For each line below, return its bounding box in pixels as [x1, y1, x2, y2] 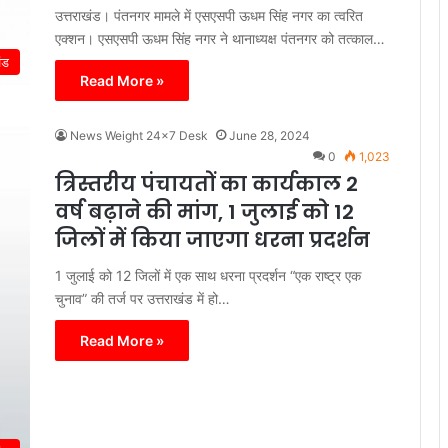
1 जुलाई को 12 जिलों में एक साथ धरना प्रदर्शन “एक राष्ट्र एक [55, 266, 361, 284]
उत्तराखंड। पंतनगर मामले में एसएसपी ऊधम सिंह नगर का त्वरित [55, 6, 363, 24]
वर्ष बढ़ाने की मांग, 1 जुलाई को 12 [55, 197, 354, 226]
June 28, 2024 [229, 127, 310, 143]
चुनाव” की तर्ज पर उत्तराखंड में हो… [55, 289, 230, 307]
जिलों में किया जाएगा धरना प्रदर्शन [55, 225, 375, 254]
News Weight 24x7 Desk [70, 127, 208, 143]
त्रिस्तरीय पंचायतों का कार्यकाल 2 [55, 169, 358, 198]
